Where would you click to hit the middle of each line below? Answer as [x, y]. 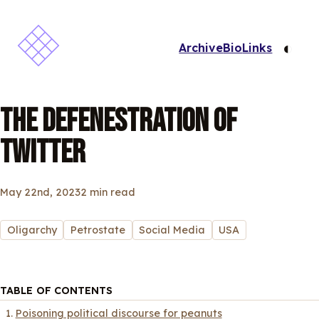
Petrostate [98, 230]
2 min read [108, 193]
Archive [201, 47]
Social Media [172, 230]
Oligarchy [32, 230]
